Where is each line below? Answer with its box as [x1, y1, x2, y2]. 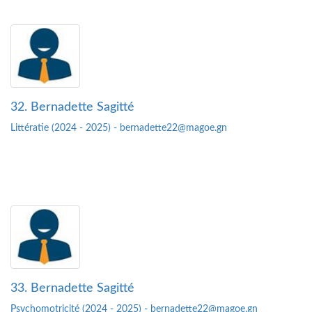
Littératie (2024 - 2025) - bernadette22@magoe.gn [10, 123, 227, 134]
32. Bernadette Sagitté [10, 101, 134, 114]
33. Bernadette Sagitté [10, 282, 134, 295]
